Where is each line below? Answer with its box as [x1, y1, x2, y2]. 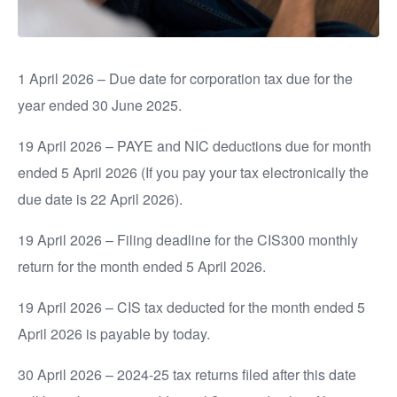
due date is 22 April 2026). [18, 189, 183, 209]
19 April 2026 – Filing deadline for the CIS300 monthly [18, 230, 358, 250]
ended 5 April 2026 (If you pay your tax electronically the [18, 162, 369, 183]
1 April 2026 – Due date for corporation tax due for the [18, 68, 353, 89]
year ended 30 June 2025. [18, 95, 182, 115]
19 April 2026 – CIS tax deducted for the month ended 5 [18, 297, 365, 317]
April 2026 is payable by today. [18, 323, 210, 344]
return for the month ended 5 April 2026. [18, 256, 266, 276]
